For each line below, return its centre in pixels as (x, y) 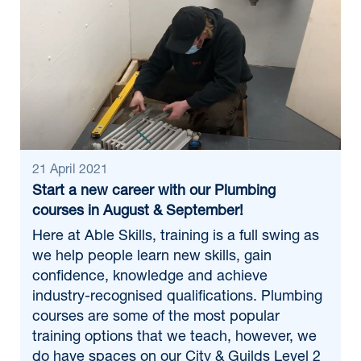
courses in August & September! (138, 212)
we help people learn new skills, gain (152, 257)
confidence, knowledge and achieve (150, 277)
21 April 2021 (70, 171)
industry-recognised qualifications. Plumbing (177, 297)
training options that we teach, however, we (174, 338)
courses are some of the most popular (156, 317)
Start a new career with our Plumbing (154, 192)
